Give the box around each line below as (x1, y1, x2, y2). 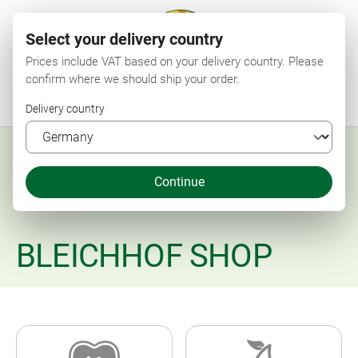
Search (127, 93, 155, 105)
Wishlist (195, 93, 225, 105)
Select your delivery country (26, 30, 223, 49)
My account (232, 93, 278, 105)
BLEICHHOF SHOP (16, 237, 272, 275)
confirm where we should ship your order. (26, 72, 240, 86)
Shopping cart (284, 93, 339, 105)
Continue (153, 174, 205, 189)
